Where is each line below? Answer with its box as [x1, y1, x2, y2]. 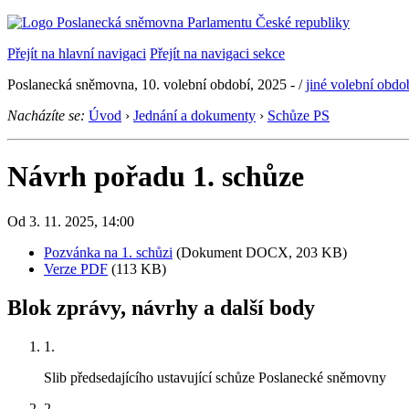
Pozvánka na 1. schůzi [44, 244, 173, 260]
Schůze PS [267, 108, 330, 123]
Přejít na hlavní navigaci [7, 46, 146, 61]
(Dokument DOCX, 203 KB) [173, 244, 347, 260]
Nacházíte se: [7, 108, 85, 123]
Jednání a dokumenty [133, 108, 256, 123]
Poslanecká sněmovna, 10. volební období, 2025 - [7, 77, 299, 92]
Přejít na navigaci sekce [150, 46, 285, 61]
